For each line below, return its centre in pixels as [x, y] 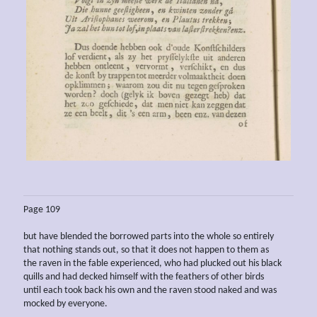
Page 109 [42, 209]
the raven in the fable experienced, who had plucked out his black [152, 263]
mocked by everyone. [65, 304]
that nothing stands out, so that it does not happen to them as [146, 250]
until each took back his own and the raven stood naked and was [150, 290]
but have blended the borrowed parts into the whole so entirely [149, 236]
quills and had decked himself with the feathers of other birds [144, 277]
